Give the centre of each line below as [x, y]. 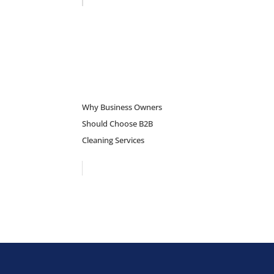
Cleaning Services [113, 140]
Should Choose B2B [118, 124]
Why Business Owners [122, 107]
